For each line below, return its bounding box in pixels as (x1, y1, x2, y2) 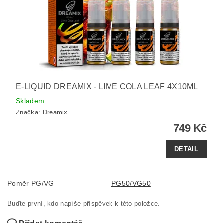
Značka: (16, 109, 43, 116)
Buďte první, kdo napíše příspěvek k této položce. (7, 200, 160, 208)
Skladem (16, 96, 45, 105)
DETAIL (174, 145, 198, 153)
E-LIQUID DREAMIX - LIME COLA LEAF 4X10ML (16, 82, 198, 91)
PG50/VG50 (111, 179, 151, 188)
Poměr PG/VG (7, 179, 54, 188)
